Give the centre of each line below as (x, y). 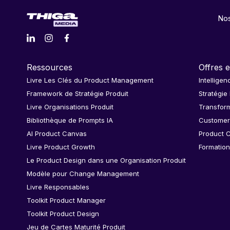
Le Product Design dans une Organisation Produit (106, 160)
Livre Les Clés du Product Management (90, 80)
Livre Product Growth (61, 147)
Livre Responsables (58, 187)
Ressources (50, 68)
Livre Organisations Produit (70, 107)
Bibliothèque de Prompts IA (70, 120)
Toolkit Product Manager (66, 200)
